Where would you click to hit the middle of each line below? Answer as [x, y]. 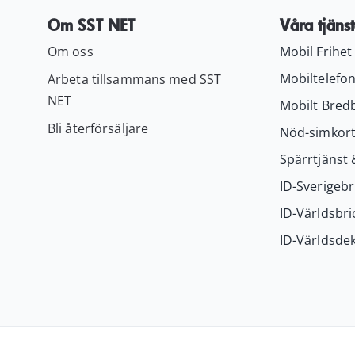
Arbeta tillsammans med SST [134, 79]
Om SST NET [91, 25]
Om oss [70, 52]
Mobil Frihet [316, 52]
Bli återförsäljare [98, 128]
